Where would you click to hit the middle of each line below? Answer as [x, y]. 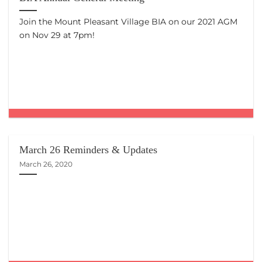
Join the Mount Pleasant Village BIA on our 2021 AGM [129, 22]
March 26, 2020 [46, 164]
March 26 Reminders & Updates [89, 150]
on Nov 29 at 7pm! [57, 35]
